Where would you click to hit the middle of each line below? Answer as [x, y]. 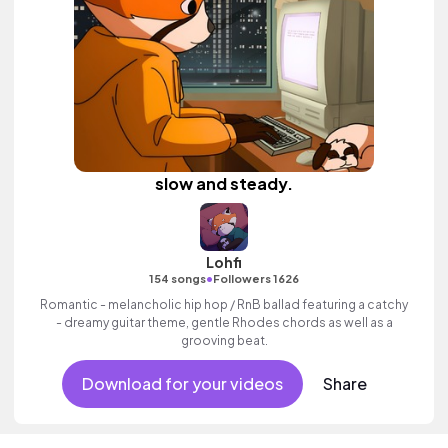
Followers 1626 [256, 278]
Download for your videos [182, 383]
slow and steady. [224, 183]
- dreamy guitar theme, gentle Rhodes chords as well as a [224, 322]
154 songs [177, 278]
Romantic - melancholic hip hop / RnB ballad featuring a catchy [224, 304]
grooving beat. [224, 340]
